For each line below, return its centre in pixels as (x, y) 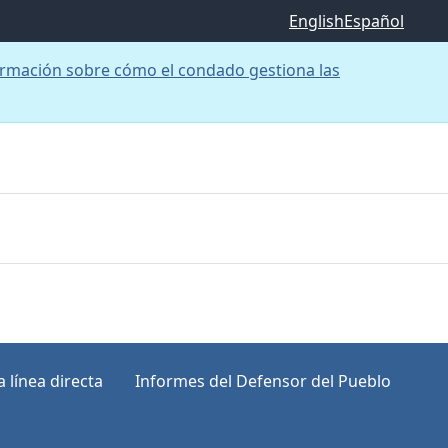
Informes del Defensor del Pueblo (263, 380)
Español (374, 21)
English (316, 21)
